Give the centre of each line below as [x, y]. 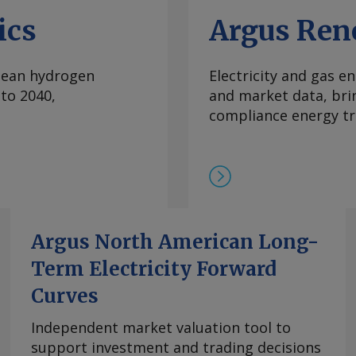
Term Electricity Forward [154, 269]
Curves [65, 296]
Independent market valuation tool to [161, 328]
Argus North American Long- [175, 242]
